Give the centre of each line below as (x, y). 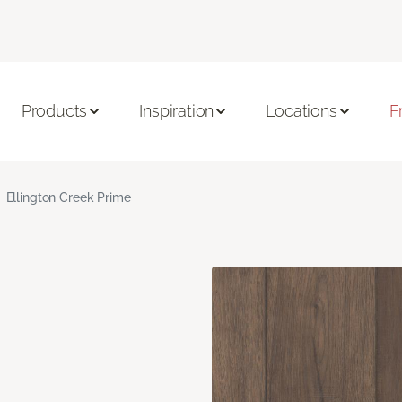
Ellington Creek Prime (68, 197)
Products (54, 111)
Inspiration (177, 111)
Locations (301, 111)
